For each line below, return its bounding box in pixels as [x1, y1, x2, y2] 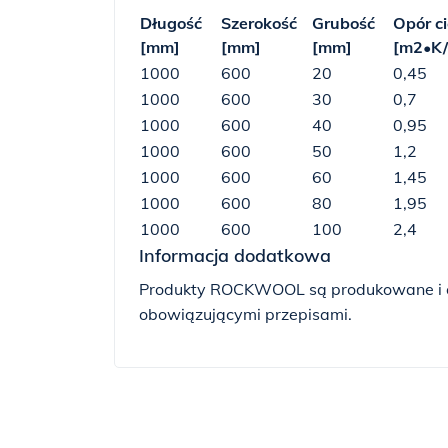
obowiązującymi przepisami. [139, 304, 352, 324]
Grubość [312, 13, 375, 33]
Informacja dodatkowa [139, 244, 331, 267]
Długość [140, 13, 202, 33]
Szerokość [221, 13, 297, 33]
